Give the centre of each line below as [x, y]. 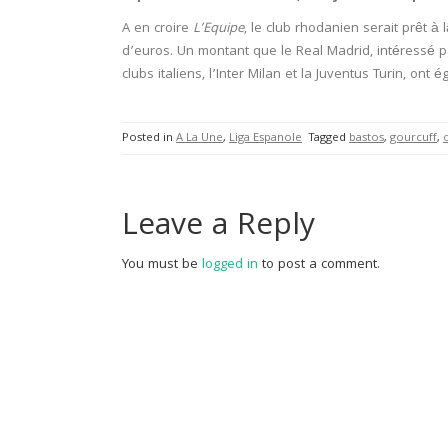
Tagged [328, 138]
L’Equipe [218, 29]
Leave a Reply [218, 227]
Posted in [149, 138]
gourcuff [413, 138]
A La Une [199, 138]
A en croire [157, 29]
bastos [366, 138]
